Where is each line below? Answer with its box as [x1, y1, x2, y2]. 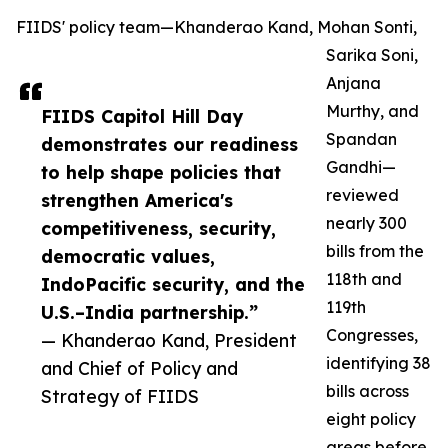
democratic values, [41, 245, 215, 268]
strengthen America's [41, 189, 233, 212]
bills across [326, 381, 409, 402]
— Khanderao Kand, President [41, 329, 297, 352]
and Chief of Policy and [41, 357, 238, 380]
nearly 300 [326, 213, 407, 234]
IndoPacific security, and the [41, 273, 305, 296]
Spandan [326, 129, 397, 150]
